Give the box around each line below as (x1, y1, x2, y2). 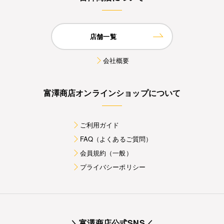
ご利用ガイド (79, 120, 119, 130)
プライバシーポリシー (79, 162, 146, 172)
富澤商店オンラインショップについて (43, 87, 181, 99)
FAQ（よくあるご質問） (79, 134, 152, 144)
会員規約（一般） (79, 148, 132, 158)
